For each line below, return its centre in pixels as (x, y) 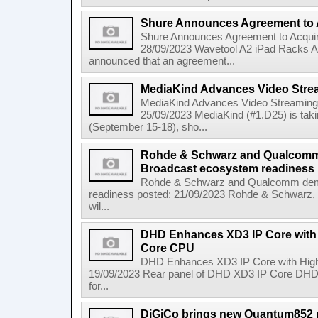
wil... (99, 207)
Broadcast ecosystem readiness (227, 168)
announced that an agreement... (162, 61)
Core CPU (168, 248)
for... (99, 286)
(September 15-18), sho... (148, 127)
